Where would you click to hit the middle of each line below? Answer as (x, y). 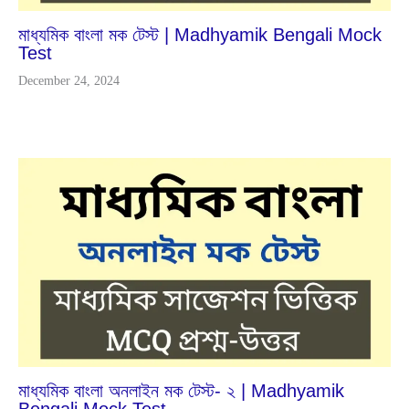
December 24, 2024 (69, 80)
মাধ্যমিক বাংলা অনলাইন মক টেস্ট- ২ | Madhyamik (181, 391)
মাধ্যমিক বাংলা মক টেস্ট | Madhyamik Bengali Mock (200, 34)
